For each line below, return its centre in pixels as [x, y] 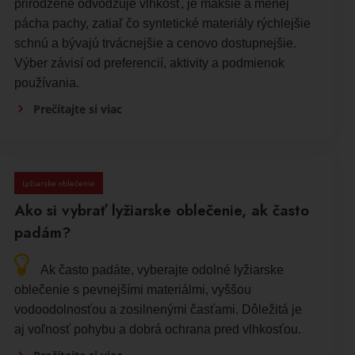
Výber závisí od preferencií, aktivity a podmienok [149, 63]
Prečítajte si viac [77, 109]
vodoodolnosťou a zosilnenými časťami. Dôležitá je [158, 310]
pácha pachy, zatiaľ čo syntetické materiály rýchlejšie [162, 24]
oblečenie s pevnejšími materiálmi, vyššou [132, 290]
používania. [46, 83]
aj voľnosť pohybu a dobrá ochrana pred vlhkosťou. [157, 330]
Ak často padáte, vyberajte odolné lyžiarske [162, 270]
